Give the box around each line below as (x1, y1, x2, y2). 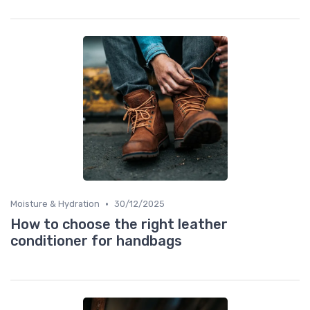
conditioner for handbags (10, 232, 182, 250)
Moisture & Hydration (10, 199, 100, 210)
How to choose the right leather (10, 216, 228, 233)
